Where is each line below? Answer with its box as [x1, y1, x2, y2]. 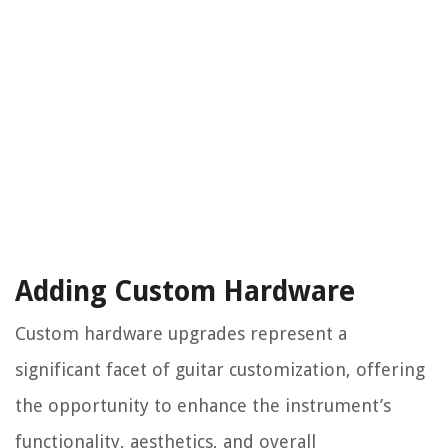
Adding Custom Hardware [15, 275, 355, 309]
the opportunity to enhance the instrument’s [15, 395, 391, 417]
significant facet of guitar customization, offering [15, 359, 425, 381]
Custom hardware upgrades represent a [15, 323, 347, 345]
